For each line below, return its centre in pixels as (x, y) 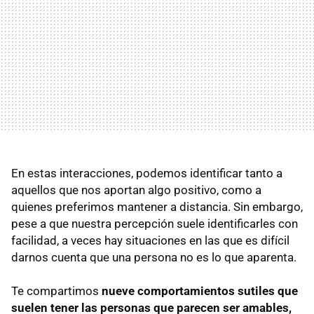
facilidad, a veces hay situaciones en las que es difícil (150, 240)
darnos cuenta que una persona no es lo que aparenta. (154, 257)
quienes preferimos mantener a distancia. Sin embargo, (157, 206)
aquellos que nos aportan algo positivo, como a (136, 190)
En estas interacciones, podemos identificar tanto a (147, 173)
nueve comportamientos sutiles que (200, 291)
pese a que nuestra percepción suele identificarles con (155, 223)
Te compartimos (56, 291)
